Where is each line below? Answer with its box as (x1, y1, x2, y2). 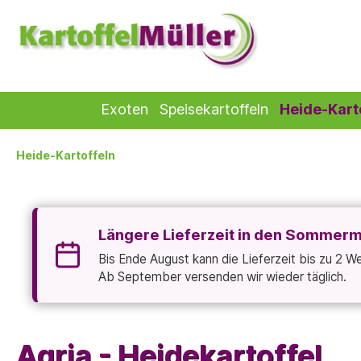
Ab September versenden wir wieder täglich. (98, 268, 346, 284)
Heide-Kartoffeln (16, 148, 115, 163)
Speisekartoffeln (160, 101, 268, 118)
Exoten (101, 101, 148, 118)
